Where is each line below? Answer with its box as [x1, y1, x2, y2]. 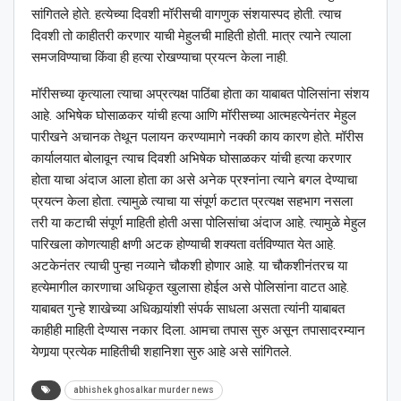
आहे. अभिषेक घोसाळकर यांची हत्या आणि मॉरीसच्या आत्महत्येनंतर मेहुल [31, 107, 356, 124]
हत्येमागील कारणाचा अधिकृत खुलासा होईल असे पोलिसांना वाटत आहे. [31, 278, 349, 295]
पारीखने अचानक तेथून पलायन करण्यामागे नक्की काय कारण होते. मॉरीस [31, 128, 363, 145]
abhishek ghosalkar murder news [73, 384, 214, 395]
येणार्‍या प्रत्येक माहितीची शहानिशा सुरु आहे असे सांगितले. [31, 343, 292, 360]
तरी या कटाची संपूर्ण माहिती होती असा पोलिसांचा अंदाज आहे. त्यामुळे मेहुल [31, 214, 366, 231]
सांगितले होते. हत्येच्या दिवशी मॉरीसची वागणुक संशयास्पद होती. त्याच [31, 5, 341, 22]
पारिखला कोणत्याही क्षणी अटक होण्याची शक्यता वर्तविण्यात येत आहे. [31, 235, 336, 252]
